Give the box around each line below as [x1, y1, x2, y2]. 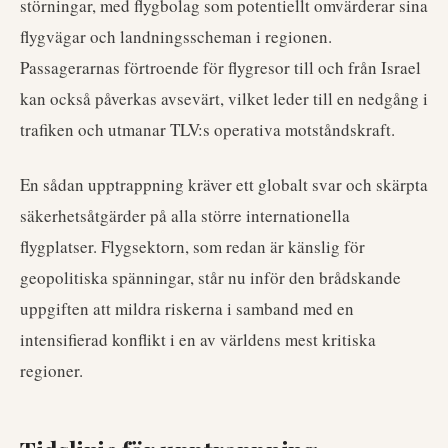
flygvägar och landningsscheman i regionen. [20, 25, 332, 48]
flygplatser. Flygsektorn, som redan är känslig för [20, 235, 365, 258]
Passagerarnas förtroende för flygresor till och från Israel [20, 56, 421, 79]
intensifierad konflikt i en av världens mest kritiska [20, 328, 376, 351]
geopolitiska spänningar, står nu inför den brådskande [20, 266, 401, 289]
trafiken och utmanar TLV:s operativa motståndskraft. [20, 118, 395, 141]
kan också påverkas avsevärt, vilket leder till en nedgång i [20, 87, 428, 110]
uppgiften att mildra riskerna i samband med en [20, 297, 354, 320]
